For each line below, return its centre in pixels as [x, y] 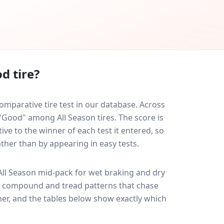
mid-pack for [62, 172]
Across [152, 104]
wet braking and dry [127, 172]
